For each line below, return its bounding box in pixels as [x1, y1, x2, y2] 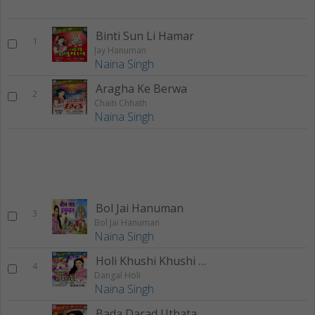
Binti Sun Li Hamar [96, 27, 194, 44]
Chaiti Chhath [94, 96, 147, 109]
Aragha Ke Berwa [96, 80, 187, 96]
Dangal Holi [94, 269, 141, 281]
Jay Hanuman [94, 44, 146, 56]
